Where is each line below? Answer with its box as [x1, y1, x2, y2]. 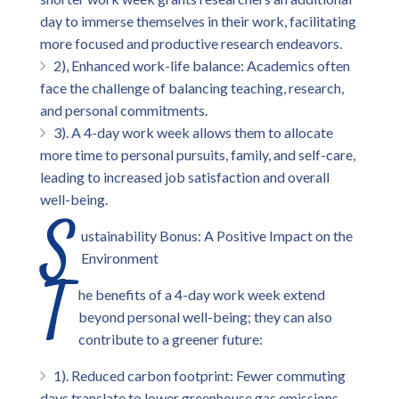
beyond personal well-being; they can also [78, 308, 332, 325]
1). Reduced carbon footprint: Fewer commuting [53, 367, 346, 384]
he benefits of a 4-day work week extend [78, 286, 325, 303]
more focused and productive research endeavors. [40, 35, 342, 52]
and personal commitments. [40, 102, 210, 118]
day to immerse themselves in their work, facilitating [40, 12, 356, 29]
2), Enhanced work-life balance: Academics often [53, 57, 350, 74]
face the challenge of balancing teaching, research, [40, 79, 344, 96]
